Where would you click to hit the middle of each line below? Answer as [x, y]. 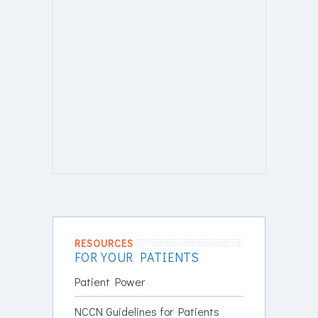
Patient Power [110, 281]
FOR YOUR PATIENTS [137, 257]
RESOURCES [104, 243]
